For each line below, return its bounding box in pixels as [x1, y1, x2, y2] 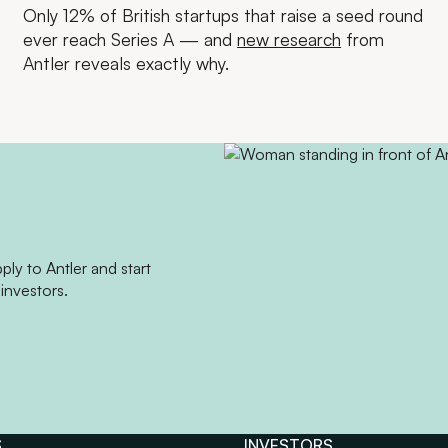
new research [237, 27, 342, 50]
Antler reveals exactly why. [23, 51, 230, 74]
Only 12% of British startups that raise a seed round [23, 3, 424, 26]
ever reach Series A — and [23, 27, 238, 50]
